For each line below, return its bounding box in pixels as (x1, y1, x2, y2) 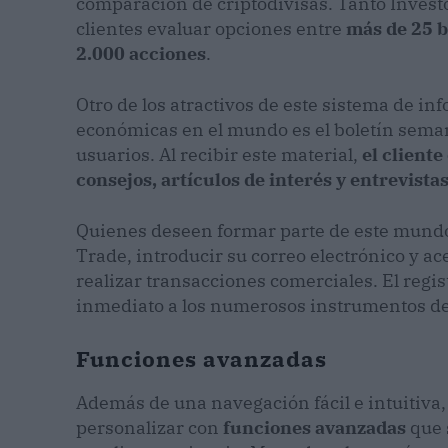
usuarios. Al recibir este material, (76, 143, 362, 167)
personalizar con (76, 416, 223, 440)
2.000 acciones (76, 42, 206, 66)
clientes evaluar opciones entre (76, 17, 346, 41)
